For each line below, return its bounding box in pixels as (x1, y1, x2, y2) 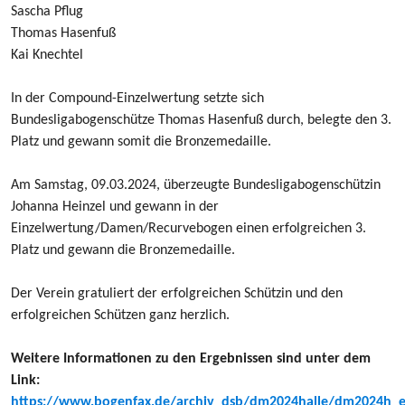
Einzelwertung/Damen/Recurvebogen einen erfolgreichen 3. (11, 221, 366, 236)
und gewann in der (109, 200, 219, 214)
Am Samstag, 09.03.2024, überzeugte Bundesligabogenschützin (11, 178, 381, 193)
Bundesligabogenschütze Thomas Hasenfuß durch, (11, 113, 307, 127)
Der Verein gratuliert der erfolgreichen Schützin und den (11, 287, 343, 301)
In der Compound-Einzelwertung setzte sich (11, 91, 264, 106)
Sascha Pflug (11, 5, 83, 19)
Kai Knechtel (11, 48, 83, 62)
